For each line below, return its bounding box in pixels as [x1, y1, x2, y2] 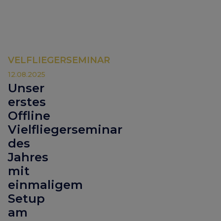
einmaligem [8, 178, 83, 192]
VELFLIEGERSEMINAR [8, 55, 110, 66]
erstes [8, 95, 46, 110]
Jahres [8, 150, 48, 165]
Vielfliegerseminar [8, 122, 122, 137]
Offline [8, 109, 50, 123]
